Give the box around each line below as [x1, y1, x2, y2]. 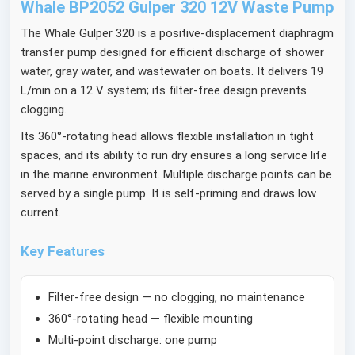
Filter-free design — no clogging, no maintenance [48, 289, 305, 304]
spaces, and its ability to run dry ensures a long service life [21, 147, 328, 162]
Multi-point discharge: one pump [48, 332, 217, 347]
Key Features [21, 242, 105, 259]
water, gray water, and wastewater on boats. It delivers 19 [21, 64, 324, 79]
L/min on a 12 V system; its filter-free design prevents [21, 83, 307, 98]
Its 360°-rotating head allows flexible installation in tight [21, 128, 315, 143]
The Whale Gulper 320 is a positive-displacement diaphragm [21, 26, 334, 41]
